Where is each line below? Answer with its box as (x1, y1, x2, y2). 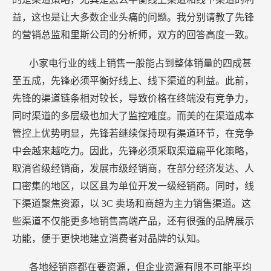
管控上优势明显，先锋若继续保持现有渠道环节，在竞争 (12, 128, 254, 139)
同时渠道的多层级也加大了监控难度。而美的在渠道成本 (12, 111, 254, 122)
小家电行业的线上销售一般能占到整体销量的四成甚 (29, 58, 252, 69)
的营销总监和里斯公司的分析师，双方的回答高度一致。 (12, 30, 254, 41)
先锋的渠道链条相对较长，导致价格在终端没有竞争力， (12, 93, 254, 104)
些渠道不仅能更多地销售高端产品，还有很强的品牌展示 (12, 216, 254, 227)
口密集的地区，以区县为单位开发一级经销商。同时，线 (12, 181, 254, 192)
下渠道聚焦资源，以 (12, 198, 102, 209)
